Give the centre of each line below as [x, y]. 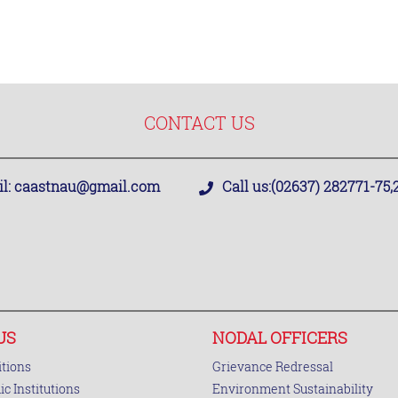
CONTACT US [199, 123]
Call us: [247, 186]
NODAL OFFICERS [280, 338]
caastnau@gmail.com [85, 186]
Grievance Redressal [273, 366]
